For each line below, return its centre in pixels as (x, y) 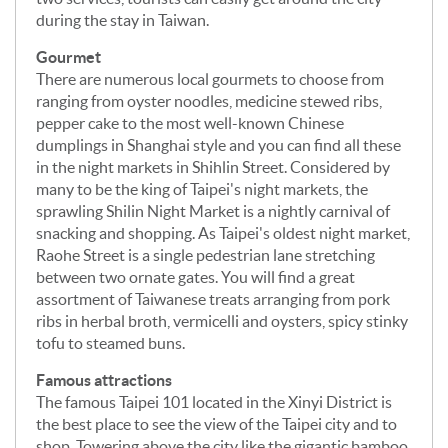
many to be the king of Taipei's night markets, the (202, 188)
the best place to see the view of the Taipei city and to (216, 423)
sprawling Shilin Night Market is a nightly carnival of (213, 210)
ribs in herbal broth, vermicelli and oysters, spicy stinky (222, 320)
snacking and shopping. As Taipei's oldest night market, (223, 232)
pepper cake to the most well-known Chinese (190, 122)
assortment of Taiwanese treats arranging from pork (213, 298)
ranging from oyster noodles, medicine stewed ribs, (209, 100)
